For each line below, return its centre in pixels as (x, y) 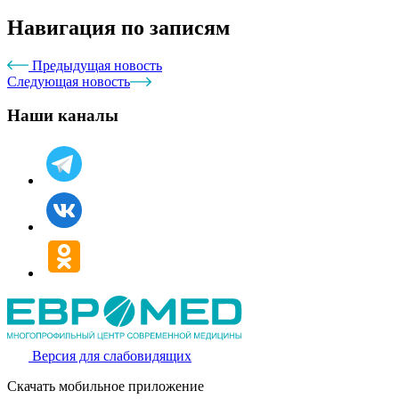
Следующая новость (69, 81)
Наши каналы (63, 116)
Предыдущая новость (95, 65)
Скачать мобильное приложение (106, 387)
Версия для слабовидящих (112, 356)
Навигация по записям (118, 27)
